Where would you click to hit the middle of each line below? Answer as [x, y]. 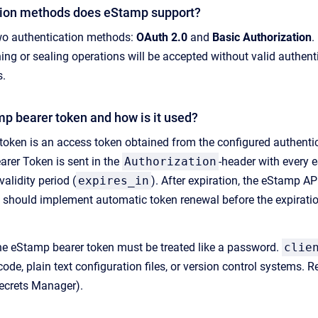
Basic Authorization [262, 37]
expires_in [114, 181]
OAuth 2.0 [162, 37]
